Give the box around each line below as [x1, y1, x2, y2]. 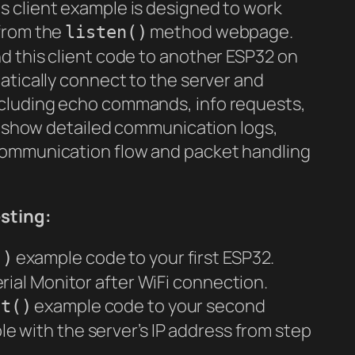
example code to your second [31, 293, 265, 318]
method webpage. [147, 19, 293, 44]
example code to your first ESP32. [12, 245, 275, 269]
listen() [65, 21, 147, 42]
